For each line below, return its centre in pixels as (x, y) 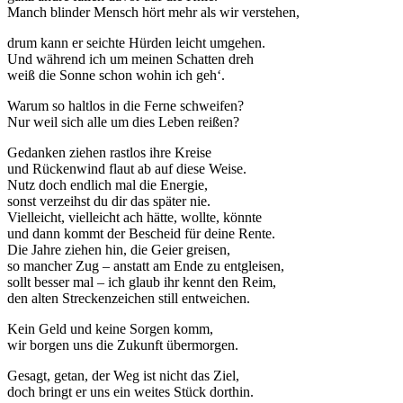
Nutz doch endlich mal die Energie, (107, 185)
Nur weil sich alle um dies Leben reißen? (123, 122)
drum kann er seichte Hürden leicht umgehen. (136, 43)
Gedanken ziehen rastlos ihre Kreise (109, 153)
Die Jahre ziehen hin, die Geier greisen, (119, 250)
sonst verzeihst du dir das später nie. (109, 201)
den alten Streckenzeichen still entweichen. (129, 299)
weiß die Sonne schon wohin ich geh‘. (116, 76)
